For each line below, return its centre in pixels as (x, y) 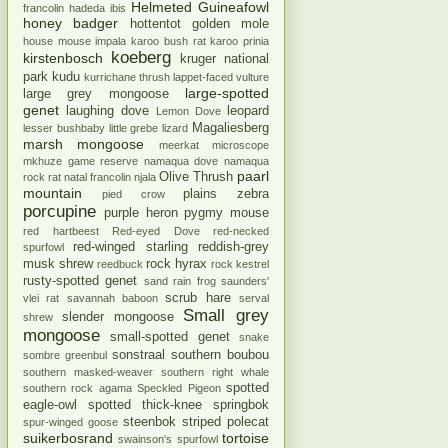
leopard (248, 110)
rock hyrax (176, 263)
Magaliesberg (231, 127)
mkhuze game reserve (81, 160)
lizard (175, 127)
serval (254, 297)
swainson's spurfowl (168, 438)
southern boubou (220, 354)
